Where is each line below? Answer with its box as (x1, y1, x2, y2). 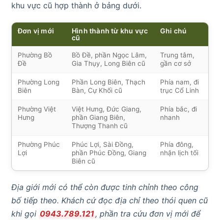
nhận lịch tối (160, 149, 198, 157)
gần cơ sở (160, 59, 191, 68)
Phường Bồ (18, 51, 52, 59)
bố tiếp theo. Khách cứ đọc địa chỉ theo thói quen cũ (11, 195, 208, 206)
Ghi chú (160, 27, 187, 35)
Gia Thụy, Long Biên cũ (72, 59, 145, 68)
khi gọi (11, 209, 39, 219)
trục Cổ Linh (160, 86, 199, 95)
